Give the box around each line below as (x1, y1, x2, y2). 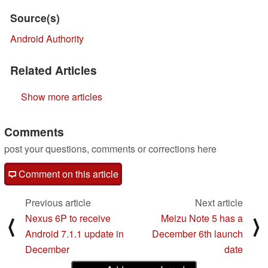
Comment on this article (16, 167, 118, 181)
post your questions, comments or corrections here (4, 142, 217, 156)
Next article (195, 196, 243, 210)
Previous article (25, 196, 91, 210)
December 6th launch (152, 227, 243, 241)
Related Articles (10, 62, 97, 79)
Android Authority (10, 32, 84, 46)
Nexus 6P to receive (25, 211, 111, 226)
